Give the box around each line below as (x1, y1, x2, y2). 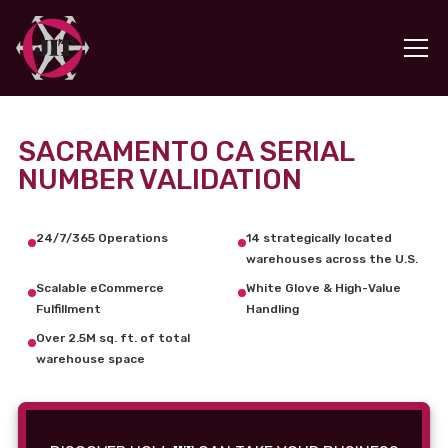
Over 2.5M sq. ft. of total (36, 331, 190, 345)
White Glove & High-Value (246, 281, 401, 295)
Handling (246, 302, 299, 316)
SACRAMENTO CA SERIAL (18, 135, 354, 168)
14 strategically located (246, 231, 392, 245)
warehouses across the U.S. (246, 252, 418, 266)
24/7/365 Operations (36, 231, 168, 245)
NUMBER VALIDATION (18, 163, 302, 196)
